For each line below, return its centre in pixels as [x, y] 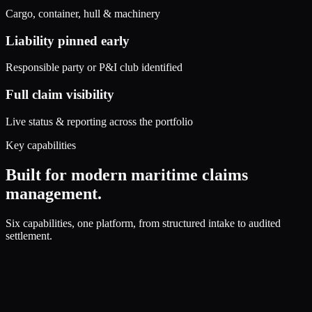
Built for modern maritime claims [127, 174]
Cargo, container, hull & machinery [83, 14]
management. [54, 193]
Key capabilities [41, 145]
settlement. [29, 235]
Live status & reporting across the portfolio [99, 121]
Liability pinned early [68, 40]
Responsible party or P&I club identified [94, 68]
